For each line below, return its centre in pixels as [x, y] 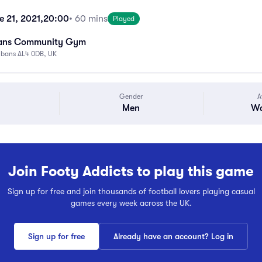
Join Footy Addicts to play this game [131, 171]
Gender [131, 96]
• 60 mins [88, 19]
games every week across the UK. [131, 203]
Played [124, 19]
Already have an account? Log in [173, 236]
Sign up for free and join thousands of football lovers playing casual [131, 191]
